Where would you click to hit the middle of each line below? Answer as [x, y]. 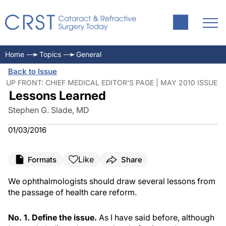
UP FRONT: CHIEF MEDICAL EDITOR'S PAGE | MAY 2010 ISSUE [112, 82]
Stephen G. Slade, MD [49, 110]
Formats [42, 159]
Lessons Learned [57, 96]
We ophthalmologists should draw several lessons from [112, 181]
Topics [50, 54]
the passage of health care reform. [72, 192]
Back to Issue [33, 71]
